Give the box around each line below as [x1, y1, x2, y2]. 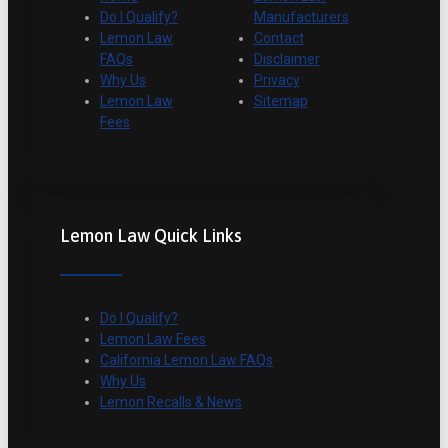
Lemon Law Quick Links [60, 225, 242, 247]
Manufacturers [253, 9, 349, 26]
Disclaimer [253, 51, 320, 68]
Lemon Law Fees [100, 331, 206, 348]
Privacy [253, 72, 300, 89]
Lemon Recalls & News [100, 394, 242, 411]
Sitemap [253, 93, 308, 110]
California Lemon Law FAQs [100, 352, 273, 369]
